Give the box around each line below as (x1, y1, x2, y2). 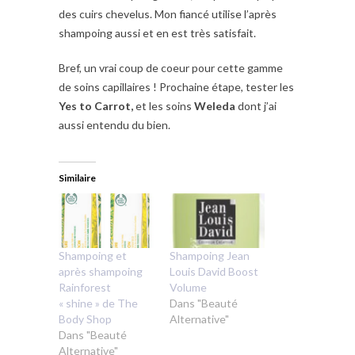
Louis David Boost (170, 265, 258, 279)
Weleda (192, 99, 235, 113)
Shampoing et (59, 249, 127, 263)
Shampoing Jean (170, 249, 250, 263)
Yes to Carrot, (59, 99, 133, 113)
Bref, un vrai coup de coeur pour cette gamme (59, 61, 283, 75)
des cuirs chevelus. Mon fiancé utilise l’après (59, 7, 277, 21)
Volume (170, 281, 207, 295)
